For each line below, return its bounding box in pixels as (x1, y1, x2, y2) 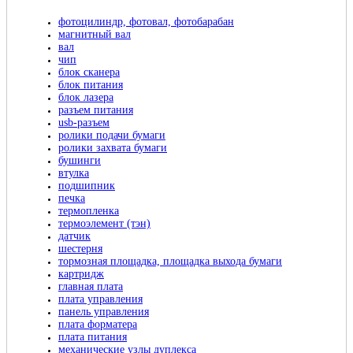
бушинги (58, 154, 101, 167)
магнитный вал (58, 28, 131, 41)
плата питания (58, 331, 127, 344)
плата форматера (58, 318, 137, 331)
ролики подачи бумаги (58, 129, 165, 142)
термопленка (58, 205, 119, 217)
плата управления (58, 293, 143, 306)
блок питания (58, 79, 123, 91)
